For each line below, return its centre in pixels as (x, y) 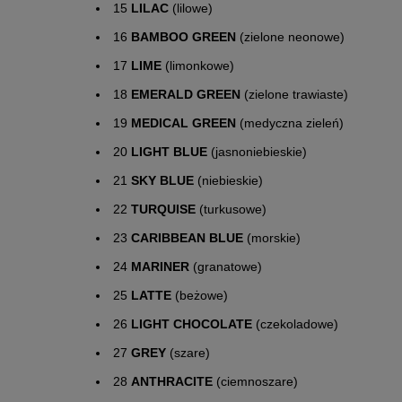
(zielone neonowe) (290, 36)
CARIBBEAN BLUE (187, 237)
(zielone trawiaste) (294, 94)
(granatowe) (226, 266)
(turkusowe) (231, 209)
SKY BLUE (162, 180)
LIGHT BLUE (169, 151)
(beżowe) (200, 295)
